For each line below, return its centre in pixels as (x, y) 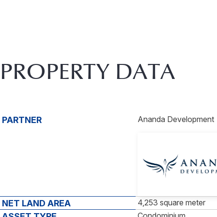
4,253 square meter (171, 203)
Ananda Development (176, 119)
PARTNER (22, 120)
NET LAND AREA (36, 203)
